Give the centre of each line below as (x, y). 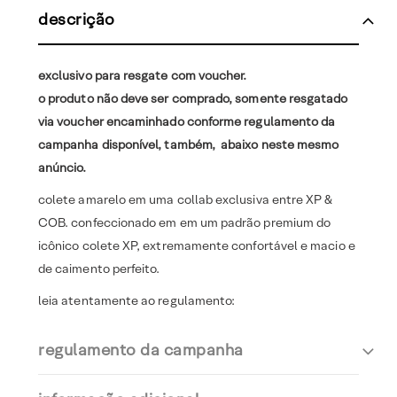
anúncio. (62, 168)
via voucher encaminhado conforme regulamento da (187, 122)
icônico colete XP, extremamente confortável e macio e (197, 246)
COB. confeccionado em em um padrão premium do (185, 223)
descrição (77, 19)
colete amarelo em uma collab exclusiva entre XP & (186, 200)
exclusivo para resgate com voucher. (143, 76)
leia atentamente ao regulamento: (137, 301)
